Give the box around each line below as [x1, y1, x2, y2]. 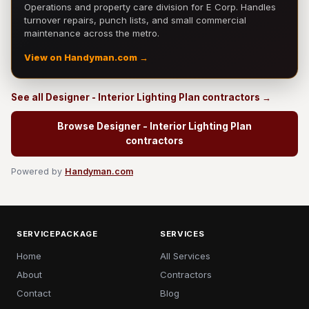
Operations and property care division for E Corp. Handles [24, 1, 276, 12]
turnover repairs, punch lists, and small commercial [24, 14, 246, 26]
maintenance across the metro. [24, 28, 159, 39]
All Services [160, 250, 210, 261]
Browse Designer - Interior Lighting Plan [57, 121, 252, 132]
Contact [17, 288, 51, 299]
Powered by [11, 166, 65, 177]
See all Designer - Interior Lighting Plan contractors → [11, 92, 271, 103]
